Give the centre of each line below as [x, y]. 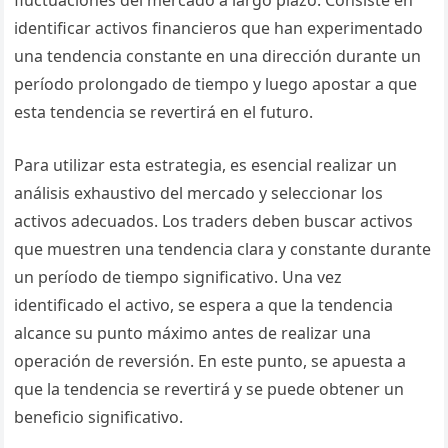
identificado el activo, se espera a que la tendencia [204, 305]
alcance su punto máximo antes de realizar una [193, 333]
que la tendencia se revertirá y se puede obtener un [209, 389]
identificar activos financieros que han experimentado [219, 28]
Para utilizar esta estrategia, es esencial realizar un [206, 165]
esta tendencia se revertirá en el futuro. [164, 112]
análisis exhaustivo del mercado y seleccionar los [199, 193]
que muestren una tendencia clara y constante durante [223, 249]
